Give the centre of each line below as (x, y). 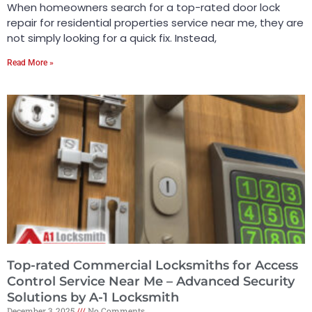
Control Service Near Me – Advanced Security (151, 281)
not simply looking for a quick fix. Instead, (112, 38)
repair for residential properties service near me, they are (155, 22)
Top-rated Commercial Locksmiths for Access (153, 265)
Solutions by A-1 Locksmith (93, 297)
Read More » (30, 62)
